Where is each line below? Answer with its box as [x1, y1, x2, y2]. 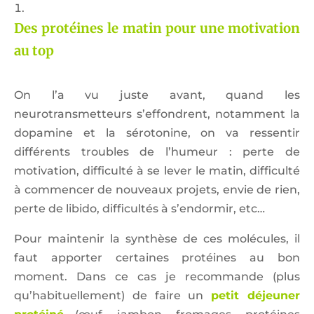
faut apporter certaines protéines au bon [14, 251, 300, 265]
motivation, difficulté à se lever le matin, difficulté [14, 164, 300, 178]
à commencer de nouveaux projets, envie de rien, [14, 183, 300, 197]
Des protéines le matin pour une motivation [14, 20, 300, 37]
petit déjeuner [211, 289, 301, 303]
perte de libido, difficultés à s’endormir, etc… [14, 202, 265, 216]
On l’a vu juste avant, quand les [14, 88, 300, 102]
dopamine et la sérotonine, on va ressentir [14, 126, 300, 140]
